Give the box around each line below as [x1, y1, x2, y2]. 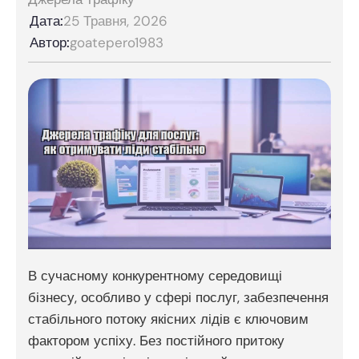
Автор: [30, 34, 70, 51]
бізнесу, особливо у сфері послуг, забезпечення [28, 288, 329, 306]
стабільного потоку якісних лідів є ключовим [28, 309, 309, 328]
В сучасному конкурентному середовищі [28, 266, 282, 284]
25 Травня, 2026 [63, 12, 167, 30]
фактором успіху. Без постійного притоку [28, 331, 284, 349]
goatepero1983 [70, 34, 163, 51]
